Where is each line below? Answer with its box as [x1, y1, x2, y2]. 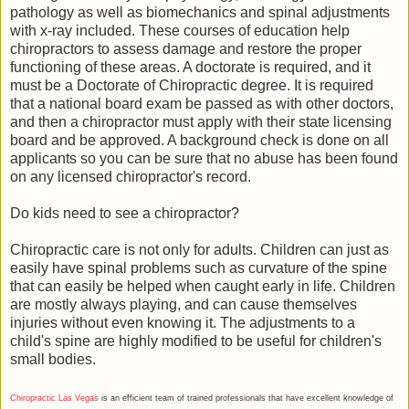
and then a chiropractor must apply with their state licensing [10, 113, 392, 130]
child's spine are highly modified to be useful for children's [10, 332, 382, 349]
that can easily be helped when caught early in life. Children [10, 278, 395, 294]
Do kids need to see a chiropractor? [10, 204, 239, 221]
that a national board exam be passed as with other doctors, [10, 95, 393, 111]
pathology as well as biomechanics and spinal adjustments [10, 4, 390, 20]
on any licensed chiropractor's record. [10, 168, 251, 184]
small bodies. [10, 351, 96, 367]
